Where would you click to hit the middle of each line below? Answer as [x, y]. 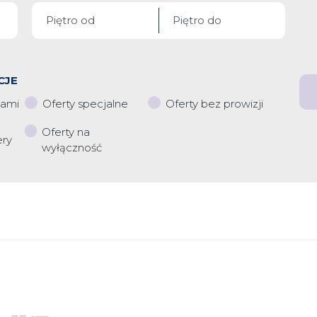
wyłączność [72, 148]
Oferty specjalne [85, 104]
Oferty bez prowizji [214, 104]
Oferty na [66, 132]
